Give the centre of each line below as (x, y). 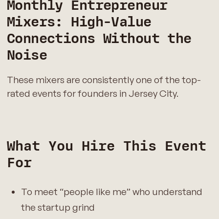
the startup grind (58, 208)
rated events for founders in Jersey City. (92, 94)
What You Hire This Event (106, 146)
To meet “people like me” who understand (111, 192)
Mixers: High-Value (79, 22)
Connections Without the (99, 39)
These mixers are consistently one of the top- (104, 80)
